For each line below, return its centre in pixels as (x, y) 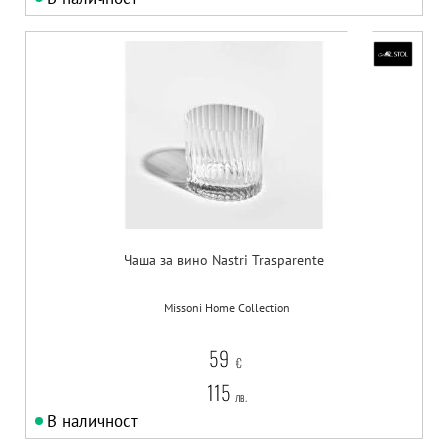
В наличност (92, 421)
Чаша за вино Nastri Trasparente (224, 260)
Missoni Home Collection (226, 308)
